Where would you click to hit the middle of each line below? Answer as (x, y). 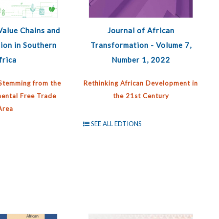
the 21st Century (141, 96)
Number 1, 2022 (141, 60)
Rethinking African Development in (141, 83)
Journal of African (141, 30)
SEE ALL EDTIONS (116, 124)
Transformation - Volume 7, (141, 45)
